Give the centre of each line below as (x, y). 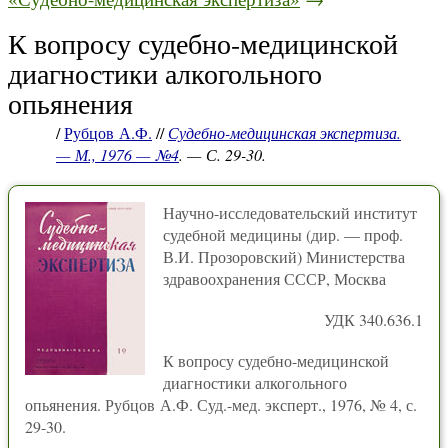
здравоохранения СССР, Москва (274, 278)
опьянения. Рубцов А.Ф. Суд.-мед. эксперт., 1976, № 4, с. (221, 404)
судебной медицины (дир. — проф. (283, 234)
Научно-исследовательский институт (290, 212)
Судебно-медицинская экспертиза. (284, 132)
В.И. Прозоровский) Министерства (284, 256)
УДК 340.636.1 (373, 319)
